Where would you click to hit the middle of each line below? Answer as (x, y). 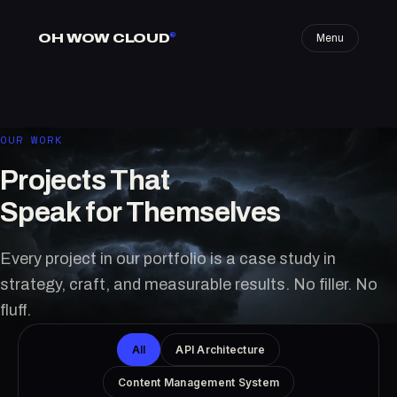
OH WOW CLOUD (104, 38)
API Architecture (221, 350)
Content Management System (198, 382)
